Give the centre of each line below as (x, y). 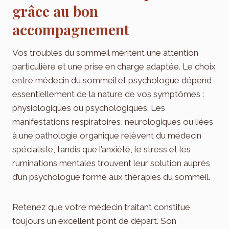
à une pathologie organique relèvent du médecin (107, 135)
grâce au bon (55, 11)
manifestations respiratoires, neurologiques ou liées (113, 121)
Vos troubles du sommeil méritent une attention (105, 52)
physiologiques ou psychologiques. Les (89, 108)
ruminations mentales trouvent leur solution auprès (111, 163)
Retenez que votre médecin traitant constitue (101, 207)
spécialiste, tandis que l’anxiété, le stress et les (101, 149)
